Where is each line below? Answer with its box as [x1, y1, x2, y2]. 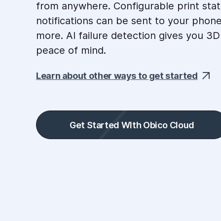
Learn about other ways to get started [36, 71, 198, 81]
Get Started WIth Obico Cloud [70, 120, 194, 130]
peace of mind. [36, 44, 106, 56]
